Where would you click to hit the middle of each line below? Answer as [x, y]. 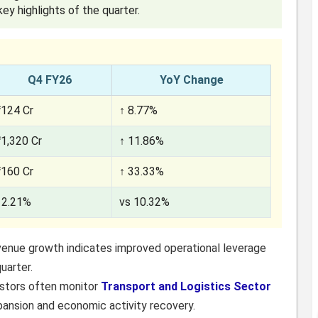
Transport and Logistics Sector [186, 286]
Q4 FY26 [50, 80]
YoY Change [191, 80]
